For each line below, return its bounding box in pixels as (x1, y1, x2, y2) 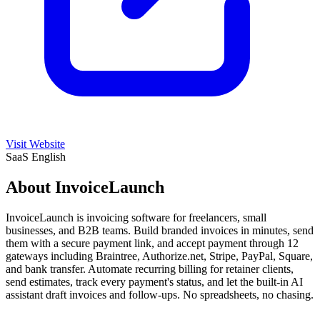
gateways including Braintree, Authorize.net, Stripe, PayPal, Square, (6, 249, 313, 262)
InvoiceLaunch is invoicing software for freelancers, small (6, 211, 266, 224)
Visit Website (6, 137, 65, 150)
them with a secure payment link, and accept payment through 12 (6, 236, 299, 249)
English (31, 150, 66, 163)
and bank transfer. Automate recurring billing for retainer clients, (6, 262, 294, 275)
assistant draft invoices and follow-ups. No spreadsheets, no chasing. (6, 288, 314, 301)
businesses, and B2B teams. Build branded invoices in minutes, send (6, 224, 314, 236)
